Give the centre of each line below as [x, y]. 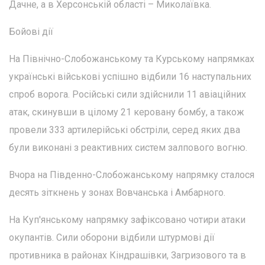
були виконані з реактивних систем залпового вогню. [128, 148]
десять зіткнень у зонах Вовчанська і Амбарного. [117, 193]
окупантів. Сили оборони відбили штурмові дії [112, 238]
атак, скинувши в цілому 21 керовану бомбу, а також [127, 112]
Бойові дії [31, 32]
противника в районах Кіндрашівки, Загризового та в [127, 256]
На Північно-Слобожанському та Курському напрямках [132, 59]
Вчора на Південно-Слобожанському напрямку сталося [132, 175]
